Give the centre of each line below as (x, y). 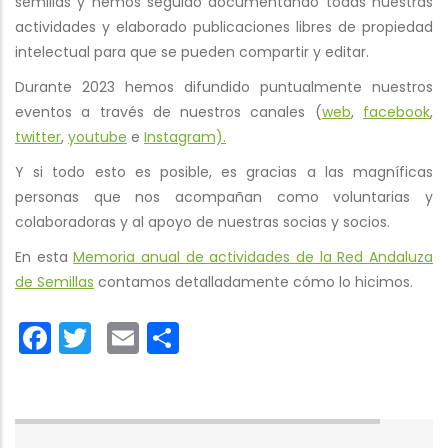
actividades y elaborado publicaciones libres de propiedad (224, 26)
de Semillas (54, 281)
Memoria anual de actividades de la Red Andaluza (253, 256)
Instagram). (185, 136)
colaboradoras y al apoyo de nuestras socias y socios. (202, 221)
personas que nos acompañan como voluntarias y (224, 196)
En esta (44, 256)
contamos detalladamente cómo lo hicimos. (253, 281)
